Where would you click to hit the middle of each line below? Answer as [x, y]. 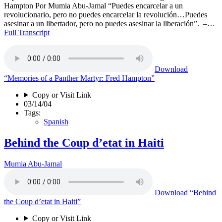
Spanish [56, 121]
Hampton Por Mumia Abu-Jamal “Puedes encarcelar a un [93, 5]
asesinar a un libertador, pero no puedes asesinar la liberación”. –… [110, 23]
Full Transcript [27, 32]
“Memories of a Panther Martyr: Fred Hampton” [79, 78]
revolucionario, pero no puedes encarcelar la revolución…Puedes [106, 14]
